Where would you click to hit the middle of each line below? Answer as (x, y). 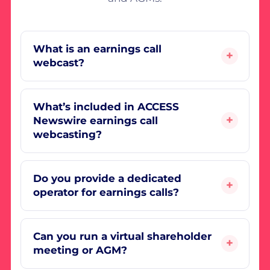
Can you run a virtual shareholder (122, 236)
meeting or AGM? (80, 250)
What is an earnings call (97, 49)
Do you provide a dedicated (107, 178)
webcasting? (67, 134)
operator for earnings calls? (106, 192)
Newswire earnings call (95, 120)
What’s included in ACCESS (106, 106)
